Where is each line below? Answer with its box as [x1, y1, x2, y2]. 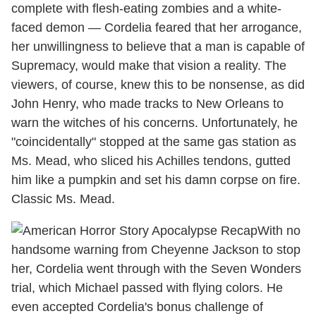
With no [257, 224, 300, 238]
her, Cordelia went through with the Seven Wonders [11, 262, 301, 276]
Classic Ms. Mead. [11, 192, 115, 207]
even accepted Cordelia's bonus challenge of [11, 300, 263, 315]
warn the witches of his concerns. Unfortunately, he [11, 116, 298, 130]
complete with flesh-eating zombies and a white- [11, 1, 281, 16]
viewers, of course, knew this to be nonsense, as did [11, 78, 305, 92]
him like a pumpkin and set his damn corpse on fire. [11, 173, 300, 188]
